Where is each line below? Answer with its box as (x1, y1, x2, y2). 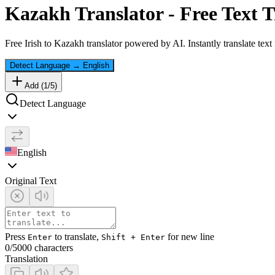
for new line (165, 231, 214, 242)
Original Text (5, 176, 56, 187)
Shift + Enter (101, 233, 165, 242)
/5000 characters (10, 242, 73, 254)
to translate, (52, 231, 101, 242)
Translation (5, 254, 48, 265)
